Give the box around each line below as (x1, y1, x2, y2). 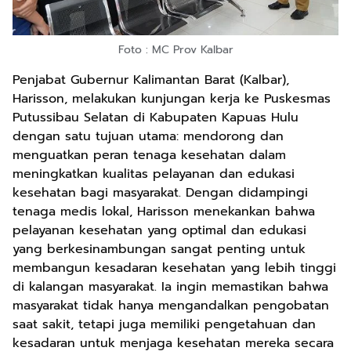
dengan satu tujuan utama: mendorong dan (13, 127, 284, 146)
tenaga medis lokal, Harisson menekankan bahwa (13, 202, 315, 221)
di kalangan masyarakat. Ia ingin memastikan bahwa (13, 277, 328, 296)
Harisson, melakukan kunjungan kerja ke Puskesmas (13, 89, 331, 108)
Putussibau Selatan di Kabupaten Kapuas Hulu (13, 108, 299, 127)
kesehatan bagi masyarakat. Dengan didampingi (13, 183, 308, 202)
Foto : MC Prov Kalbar (118, 42, 233, 58)
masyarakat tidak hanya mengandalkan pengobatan (13, 296, 329, 315)
